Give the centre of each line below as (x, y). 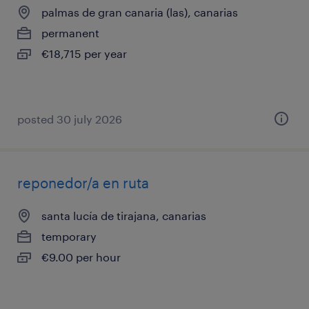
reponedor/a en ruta (83, 183)
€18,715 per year (84, 53)
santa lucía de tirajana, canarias (124, 216)
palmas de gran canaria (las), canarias (140, 12)
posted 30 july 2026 (70, 119)
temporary (69, 236)
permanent (70, 33)
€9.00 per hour (81, 257)
